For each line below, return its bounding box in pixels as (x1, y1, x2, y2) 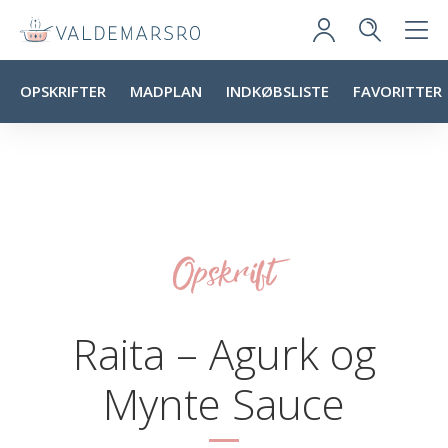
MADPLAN (130, 81, 202, 101)
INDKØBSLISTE (226, 81, 329, 101)
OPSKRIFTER (20, 81, 106, 101)
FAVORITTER (353, 81, 442, 101)
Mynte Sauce (103, 375, 345, 432)
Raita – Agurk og (72, 325, 376, 382)
